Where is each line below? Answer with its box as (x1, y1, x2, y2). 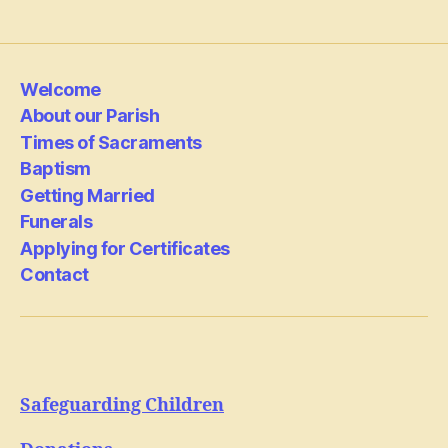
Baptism (20, 158, 91, 179)
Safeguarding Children (20, 394, 224, 417)
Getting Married (20, 184, 155, 206)
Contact (20, 264, 89, 285)
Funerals (20, 211, 93, 232)
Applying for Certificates (20, 237, 230, 259)
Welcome (20, 78, 101, 100)
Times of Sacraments (20, 131, 202, 153)
